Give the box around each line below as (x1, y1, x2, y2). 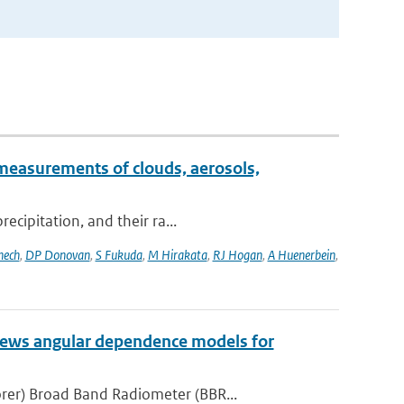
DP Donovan (24, 246, 90, 263)
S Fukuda (95, 246, 142, 263)
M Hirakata (147, 246, 207, 263)
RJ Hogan (212, 246, 262, 263)
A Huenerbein (267, 246, 335, 263)
